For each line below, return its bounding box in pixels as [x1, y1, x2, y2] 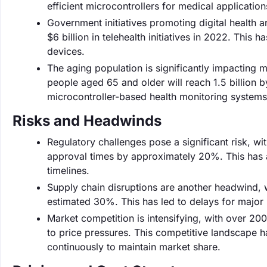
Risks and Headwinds [13, 112, 162, 129]
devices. [47, 45, 85, 57]
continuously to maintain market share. [47, 241, 221, 253]
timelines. [47, 164, 89, 176]
